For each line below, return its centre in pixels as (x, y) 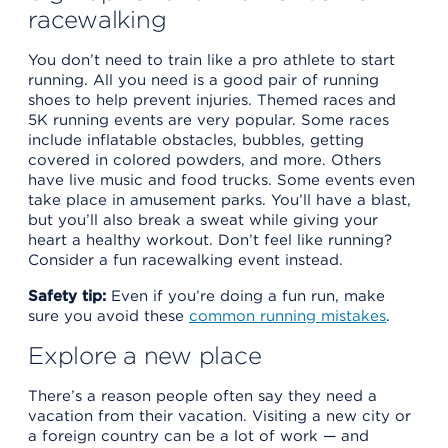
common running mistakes (287, 315)
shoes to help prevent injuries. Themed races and (212, 99)
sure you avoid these (108, 315)
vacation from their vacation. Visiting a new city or (219, 415)
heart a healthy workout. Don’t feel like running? (210, 239)
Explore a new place (145, 355)
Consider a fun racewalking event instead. (185, 259)
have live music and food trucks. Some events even (221, 179)
